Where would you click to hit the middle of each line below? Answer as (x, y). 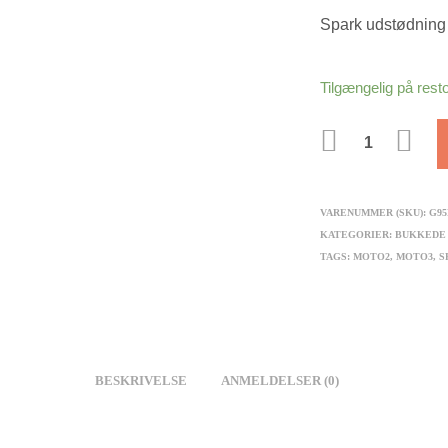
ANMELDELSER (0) (279, 380)
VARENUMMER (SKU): (375, 212)
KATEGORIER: (358, 234)
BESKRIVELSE (140, 380)
